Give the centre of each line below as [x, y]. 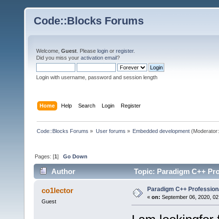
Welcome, [49, 51]
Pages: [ [45, 156]
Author [64, 172]
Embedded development [161, 131]
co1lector [58, 191]
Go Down [76, 156]
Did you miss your [58, 58]
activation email [99, 58]
